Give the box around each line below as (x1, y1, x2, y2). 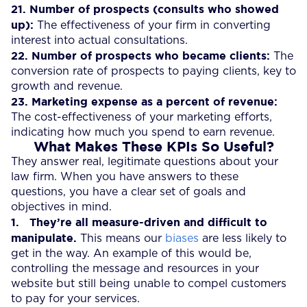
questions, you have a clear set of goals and (11, 186, 246, 197)
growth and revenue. (11, 80, 123, 92)
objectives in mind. (11, 201, 112, 212)
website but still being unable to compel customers (11, 278, 286, 289)
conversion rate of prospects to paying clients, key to (11, 65, 296, 77)
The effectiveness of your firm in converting (34, 19, 271, 31)
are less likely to (199, 232, 286, 244)
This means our (77, 232, 165, 244)
